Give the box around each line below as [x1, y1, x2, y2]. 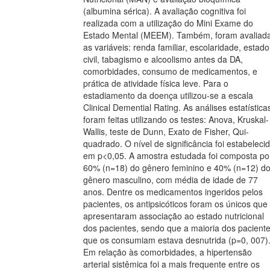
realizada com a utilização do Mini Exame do [83, 17, 253, 30]
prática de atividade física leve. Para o [83, 77, 228, 90]
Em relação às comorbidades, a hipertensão [83, 246, 252, 259]
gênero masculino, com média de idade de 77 [83, 174, 258, 186]
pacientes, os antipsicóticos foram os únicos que [83, 198, 268, 210]
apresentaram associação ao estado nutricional [83, 210, 264, 222]
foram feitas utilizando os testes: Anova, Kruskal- [83, 113, 269, 126]
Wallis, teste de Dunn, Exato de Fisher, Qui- [83, 125, 249, 138]
